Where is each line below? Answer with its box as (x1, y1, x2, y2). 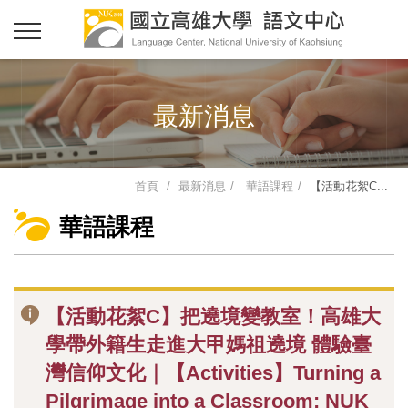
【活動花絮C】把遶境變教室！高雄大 (46, 305, 381, 328)
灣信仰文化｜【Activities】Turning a (46, 362, 381, 384)
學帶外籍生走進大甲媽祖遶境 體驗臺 (46, 333, 372, 356)
